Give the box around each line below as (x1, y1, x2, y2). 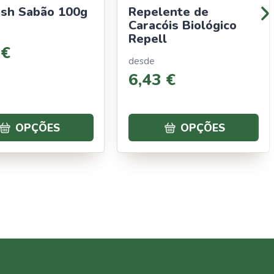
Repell (128, 30, 167, 47)
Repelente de (128, 3, 209, 20)
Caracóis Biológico (128, 17, 237, 34)
